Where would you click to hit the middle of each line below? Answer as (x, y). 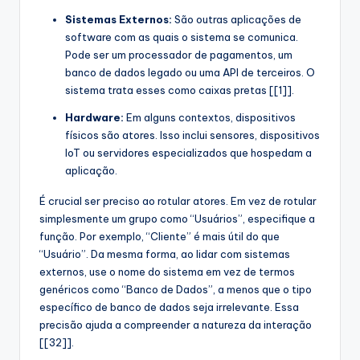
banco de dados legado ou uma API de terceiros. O (190, 72)
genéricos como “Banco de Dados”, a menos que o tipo (176, 289)
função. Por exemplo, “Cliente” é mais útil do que (160, 236)
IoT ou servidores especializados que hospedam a (188, 152)
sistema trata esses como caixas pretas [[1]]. (180, 90)
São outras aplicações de (237, 19)
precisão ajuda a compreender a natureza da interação (176, 324)
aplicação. (91, 170)
